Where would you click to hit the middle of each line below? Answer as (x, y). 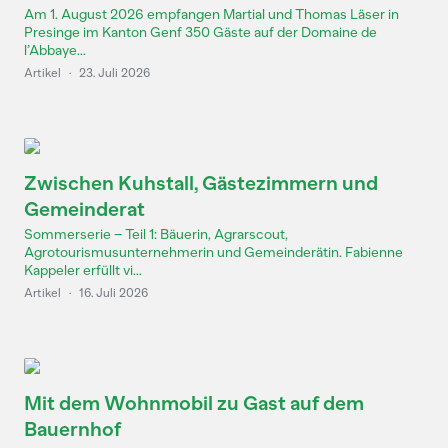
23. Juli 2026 (114, 73)
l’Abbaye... (55, 50)
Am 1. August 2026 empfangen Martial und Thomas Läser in (211, 14)
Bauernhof (72, 429)
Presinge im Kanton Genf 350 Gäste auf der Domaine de (200, 32)
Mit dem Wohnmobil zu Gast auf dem (194, 403)
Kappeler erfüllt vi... (83, 270)
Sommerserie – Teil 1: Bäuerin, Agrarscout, (156, 234)
